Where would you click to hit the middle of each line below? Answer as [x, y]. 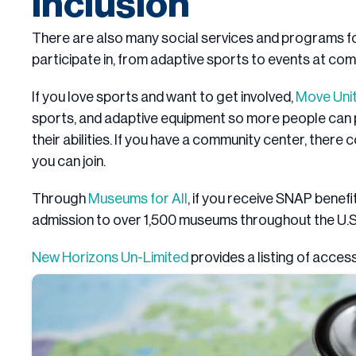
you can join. [69, 162]
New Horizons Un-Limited [110, 258]
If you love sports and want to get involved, [164, 97]
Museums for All [138, 199]
